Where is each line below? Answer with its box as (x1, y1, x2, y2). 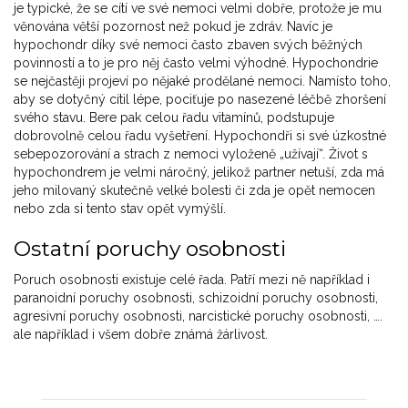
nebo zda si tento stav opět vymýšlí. (14, 201, 226, 217)
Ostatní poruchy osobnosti (14, 236, 286, 262)
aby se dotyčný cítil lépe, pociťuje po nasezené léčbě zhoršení (14, 92, 386, 107)
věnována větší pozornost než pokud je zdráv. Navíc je (14, 19, 332, 35)
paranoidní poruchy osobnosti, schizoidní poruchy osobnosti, (14, 291, 378, 306)
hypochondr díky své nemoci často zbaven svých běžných (14, 37, 362, 53)
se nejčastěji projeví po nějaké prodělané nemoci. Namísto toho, (14, 74, 391, 89)
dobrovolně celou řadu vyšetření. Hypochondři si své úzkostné (14, 128, 386, 144)
